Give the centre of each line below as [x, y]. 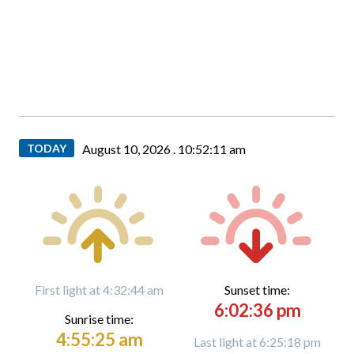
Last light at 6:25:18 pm [257, 342]
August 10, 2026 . [130, 149]
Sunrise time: [99, 319]
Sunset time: [257, 290]
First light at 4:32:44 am [99, 290]
